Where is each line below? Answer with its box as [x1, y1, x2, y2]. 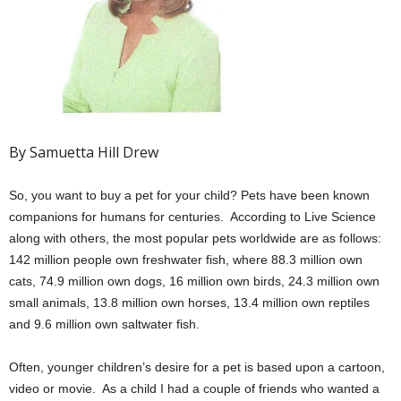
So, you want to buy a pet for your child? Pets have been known [9, 188, 370, 202]
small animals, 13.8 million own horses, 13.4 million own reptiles [9, 295, 370, 310]
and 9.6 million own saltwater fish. [9, 317, 200, 331]
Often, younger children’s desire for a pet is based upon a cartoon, [9, 360, 385, 374]
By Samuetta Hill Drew [9, 142, 158, 162]
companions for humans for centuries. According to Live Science [9, 209, 376, 224]
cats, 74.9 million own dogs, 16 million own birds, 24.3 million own [9, 274, 380, 288]
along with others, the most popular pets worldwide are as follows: [9, 231, 381, 245]
